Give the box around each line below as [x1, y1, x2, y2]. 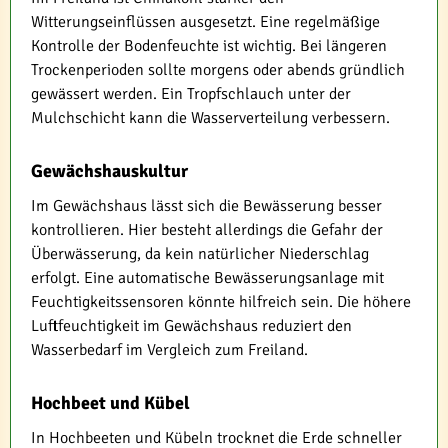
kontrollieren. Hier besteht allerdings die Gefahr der [31, 219, 383, 240]
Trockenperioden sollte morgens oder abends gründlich [31, 59, 405, 80]
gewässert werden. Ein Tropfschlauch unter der [31, 83, 351, 104]
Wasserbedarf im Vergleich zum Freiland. [31, 339, 308, 360]
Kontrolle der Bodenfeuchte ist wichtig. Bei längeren [31, 35, 387, 56]
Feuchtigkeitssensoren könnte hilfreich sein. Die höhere [31, 291, 411, 312]
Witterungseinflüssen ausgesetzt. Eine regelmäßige [31, 11, 380, 32]
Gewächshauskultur [31, 159, 188, 182]
